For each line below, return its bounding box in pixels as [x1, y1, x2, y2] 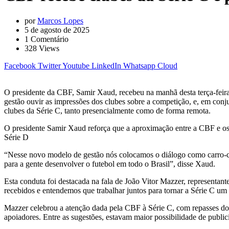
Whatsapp [123, 61, 155, 70]
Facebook [4, 61, 36, 70]
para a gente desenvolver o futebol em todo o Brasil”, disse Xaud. [4, 159, 215, 168]
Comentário [29, 34, 68, 43]
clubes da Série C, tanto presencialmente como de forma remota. [4, 106, 211, 115]
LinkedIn [91, 61, 121, 70]
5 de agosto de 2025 [25, 25, 89, 34]
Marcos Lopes [37, 16, 83, 25]
